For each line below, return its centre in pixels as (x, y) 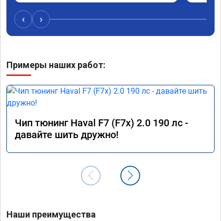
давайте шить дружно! (67, 134)
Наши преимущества (51, 214)
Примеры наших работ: (56, 65)
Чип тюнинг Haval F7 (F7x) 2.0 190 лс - (102, 123)
